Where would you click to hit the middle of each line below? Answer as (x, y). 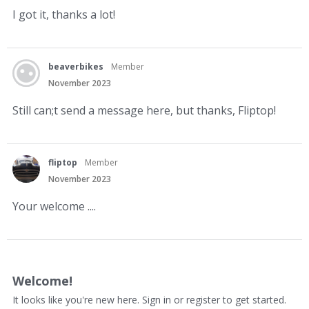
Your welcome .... (54, 206)
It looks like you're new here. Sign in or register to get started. (149, 299)
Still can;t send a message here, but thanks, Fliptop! (144, 110)
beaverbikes (76, 66)
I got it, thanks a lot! (64, 14)
